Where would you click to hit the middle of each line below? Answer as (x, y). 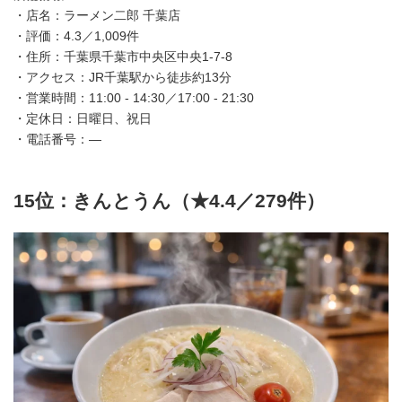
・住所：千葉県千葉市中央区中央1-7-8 (123, 57)
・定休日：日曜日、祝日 (83, 119)
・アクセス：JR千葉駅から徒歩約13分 (122, 78)
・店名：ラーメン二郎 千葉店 (97, 16)
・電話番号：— (57, 140)
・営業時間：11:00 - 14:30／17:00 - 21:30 (134, 98)
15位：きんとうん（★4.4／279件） (169, 201)
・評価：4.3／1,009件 (76, 36)
